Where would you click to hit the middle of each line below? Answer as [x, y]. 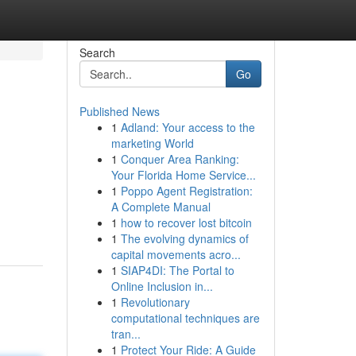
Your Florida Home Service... [183, 175]
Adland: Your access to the [188, 127]
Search [97, 52]
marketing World [152, 143]
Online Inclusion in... [162, 286]
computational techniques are [185, 318]
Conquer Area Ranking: [180, 159]
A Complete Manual [161, 207]
